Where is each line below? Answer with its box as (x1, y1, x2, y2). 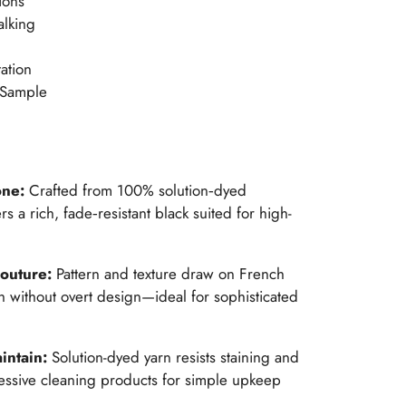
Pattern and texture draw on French (56, 263, 285, 285)
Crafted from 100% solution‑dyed (29, 179, 247, 202)
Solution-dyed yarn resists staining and (51, 346, 299, 369)
